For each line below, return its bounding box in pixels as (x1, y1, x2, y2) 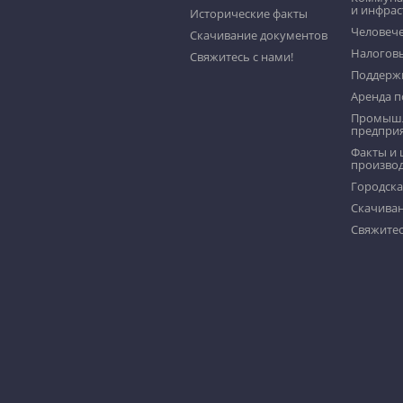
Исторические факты (190, 5, 309, 22)
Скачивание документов (190, 27, 328, 44)
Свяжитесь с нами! (190, 49, 294, 66)
